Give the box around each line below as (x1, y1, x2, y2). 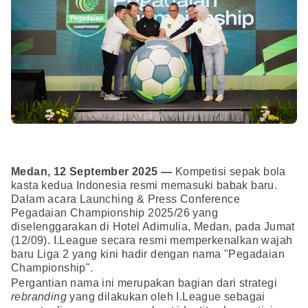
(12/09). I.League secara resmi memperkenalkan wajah (11, 234, 293, 247)
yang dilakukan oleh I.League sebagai (67, 291, 265, 303)
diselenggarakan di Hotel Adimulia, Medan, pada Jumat (11, 221, 295, 233)
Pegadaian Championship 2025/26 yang (11, 207, 218, 219)
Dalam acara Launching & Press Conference (11, 193, 240, 206)
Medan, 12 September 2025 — (11, 166, 173, 178)
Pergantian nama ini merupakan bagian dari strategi (11, 277, 277, 289)
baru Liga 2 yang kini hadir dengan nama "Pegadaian (11, 248, 285, 261)
